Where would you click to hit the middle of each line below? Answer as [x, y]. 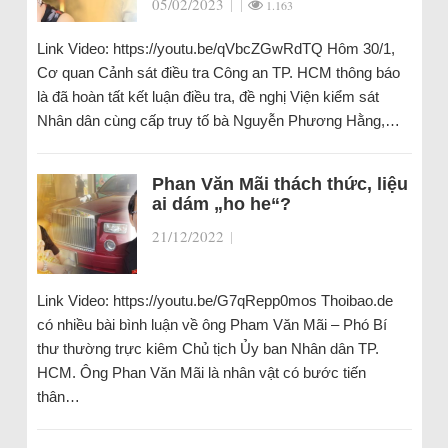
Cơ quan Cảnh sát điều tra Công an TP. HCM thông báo [218, 73]
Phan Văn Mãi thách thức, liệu [279, 184]
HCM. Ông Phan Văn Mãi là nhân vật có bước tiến [201, 373]
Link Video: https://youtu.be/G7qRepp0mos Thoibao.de [214, 301]
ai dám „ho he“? [221, 204]
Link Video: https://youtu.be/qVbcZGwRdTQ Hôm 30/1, [215, 49]
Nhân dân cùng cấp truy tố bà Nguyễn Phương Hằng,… [218, 121]
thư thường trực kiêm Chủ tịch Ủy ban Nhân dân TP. [207, 349]
